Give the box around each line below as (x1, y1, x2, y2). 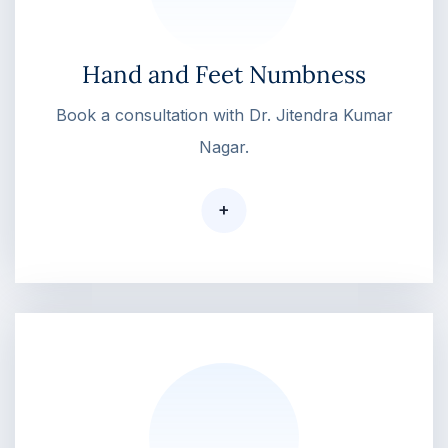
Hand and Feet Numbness (82, 58, 366, 90)
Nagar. (199, 136, 249, 157)
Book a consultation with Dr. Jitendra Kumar (55, 104, 393, 125)
